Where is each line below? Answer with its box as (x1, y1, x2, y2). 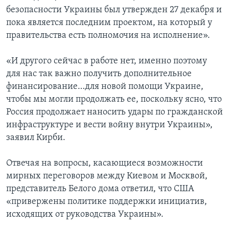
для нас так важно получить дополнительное (6, 69, 192, 79)
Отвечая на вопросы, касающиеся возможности (6, 158, 203, 169)
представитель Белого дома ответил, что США (6, 184, 194, 194)
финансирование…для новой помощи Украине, (6, 82, 203, 92)
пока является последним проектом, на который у (6, 18, 212, 28)
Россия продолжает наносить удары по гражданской (6, 107, 223, 118)
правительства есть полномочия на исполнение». (6, 31, 210, 41)
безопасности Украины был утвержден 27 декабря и (6, 5, 222, 15)
